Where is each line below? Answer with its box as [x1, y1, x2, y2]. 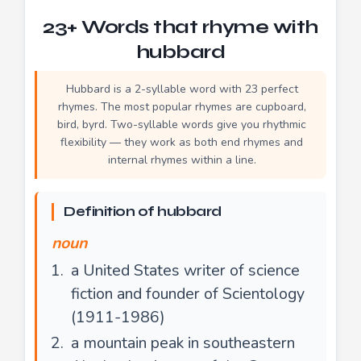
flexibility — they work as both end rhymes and [60, 134, 303, 150]
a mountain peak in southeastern [71, 331, 295, 354]
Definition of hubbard [64, 202, 222, 220]
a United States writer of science [71, 259, 300, 281]
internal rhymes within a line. [107, 151, 256, 168]
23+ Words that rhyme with [43, 15, 318, 39]
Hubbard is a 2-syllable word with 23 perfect [65, 81, 298, 97]
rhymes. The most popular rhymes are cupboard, [57, 98, 306, 114]
